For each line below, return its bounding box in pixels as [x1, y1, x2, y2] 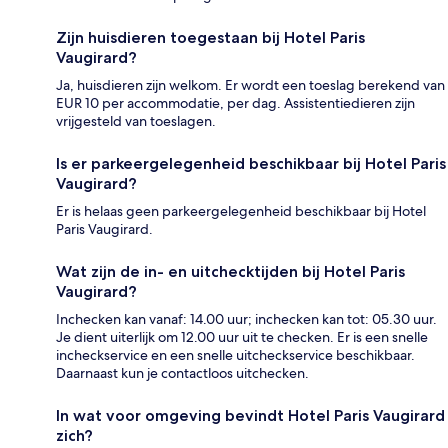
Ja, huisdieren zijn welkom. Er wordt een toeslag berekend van [56, 76, 445, 95]
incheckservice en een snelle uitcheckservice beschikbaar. [56, 346, 415, 365]
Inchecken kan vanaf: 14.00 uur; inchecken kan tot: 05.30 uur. [56, 310, 437, 329]
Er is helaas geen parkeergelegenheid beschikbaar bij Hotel [56, 202, 426, 221]
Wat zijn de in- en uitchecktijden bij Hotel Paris [56, 262, 405, 282]
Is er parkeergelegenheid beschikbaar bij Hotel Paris [56, 154, 446, 174]
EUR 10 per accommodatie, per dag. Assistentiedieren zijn [56, 94, 415, 113]
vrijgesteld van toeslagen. [56, 112, 216, 131]
